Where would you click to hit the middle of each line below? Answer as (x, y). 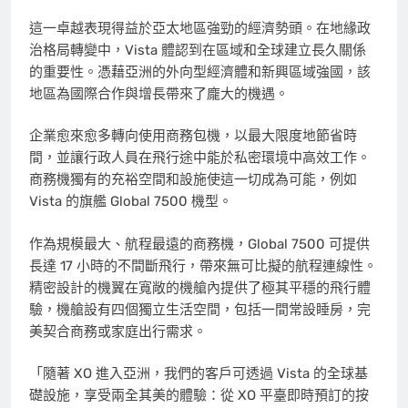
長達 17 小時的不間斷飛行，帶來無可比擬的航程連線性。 (203, 265)
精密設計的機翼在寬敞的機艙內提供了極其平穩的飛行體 (200, 287)
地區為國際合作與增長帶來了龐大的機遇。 (159, 93)
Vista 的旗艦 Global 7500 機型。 (131, 202)
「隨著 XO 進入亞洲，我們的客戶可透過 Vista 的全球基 (199, 374)
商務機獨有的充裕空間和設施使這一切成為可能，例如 (193, 180)
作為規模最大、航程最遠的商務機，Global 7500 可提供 (199, 244)
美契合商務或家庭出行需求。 (118, 331)
